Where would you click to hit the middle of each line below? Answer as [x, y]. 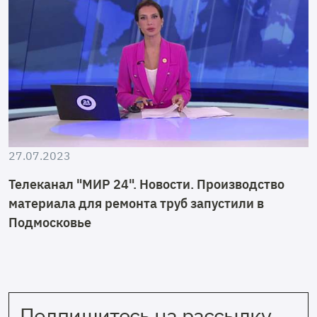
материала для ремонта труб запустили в [136, 203]
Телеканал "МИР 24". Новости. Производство [146, 184]
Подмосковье [50, 222]
